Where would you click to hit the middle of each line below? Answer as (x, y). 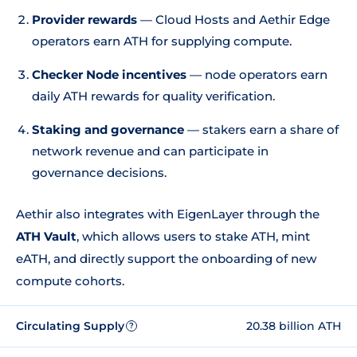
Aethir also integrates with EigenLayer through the (168, 214)
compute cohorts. (70, 281)
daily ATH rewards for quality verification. (153, 96)
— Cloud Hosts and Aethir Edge (233, 20)
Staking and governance (108, 129)
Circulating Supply (70, 326)
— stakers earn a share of (261, 129)
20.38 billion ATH (294, 326)
